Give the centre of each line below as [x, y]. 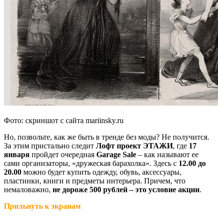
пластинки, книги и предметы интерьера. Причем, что [95, 181]
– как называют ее [167, 154]
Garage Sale [116, 154]
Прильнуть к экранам [42, 206]
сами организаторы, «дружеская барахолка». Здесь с [91, 163]
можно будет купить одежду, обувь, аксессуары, [101, 172]
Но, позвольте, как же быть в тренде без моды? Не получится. [107, 137]
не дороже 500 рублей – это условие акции [126, 190]
